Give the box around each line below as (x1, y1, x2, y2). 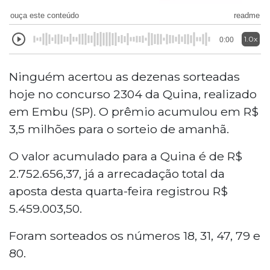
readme (234, 10, 260, 20)
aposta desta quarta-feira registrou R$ (9, 183, 228, 198)
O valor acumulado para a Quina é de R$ (9, 148, 242, 163)
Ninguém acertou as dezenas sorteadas (9, 69, 240, 84)
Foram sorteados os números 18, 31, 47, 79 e (9, 228, 260, 243)
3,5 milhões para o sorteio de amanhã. (9, 121, 229, 136)
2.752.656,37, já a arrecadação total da (9, 166, 225, 181)
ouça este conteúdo (10, 10, 79, 20)
